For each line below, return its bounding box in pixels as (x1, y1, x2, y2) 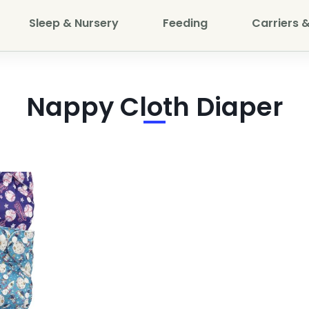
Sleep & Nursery (29, 15, 119, 31)
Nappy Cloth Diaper (26, 89, 283, 125)
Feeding (163, 15, 208, 31)
